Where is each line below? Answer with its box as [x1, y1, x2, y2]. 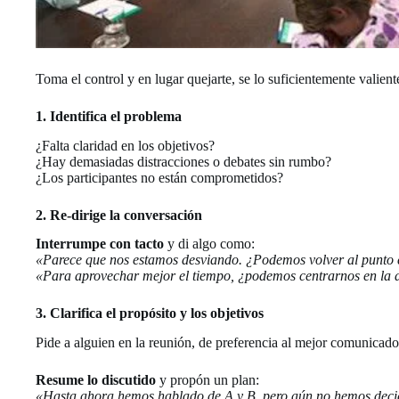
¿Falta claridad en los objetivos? [36, 137, 215, 153]
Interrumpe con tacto [36, 236, 164, 252]
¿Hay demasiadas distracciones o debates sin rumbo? [36, 153, 331, 169]
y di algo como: [164, 236, 255, 252]
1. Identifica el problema [36, 108, 182, 124]
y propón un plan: [156, 372, 259, 388]
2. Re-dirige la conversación [36, 207, 202, 223]
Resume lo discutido [36, 372, 156, 388]
